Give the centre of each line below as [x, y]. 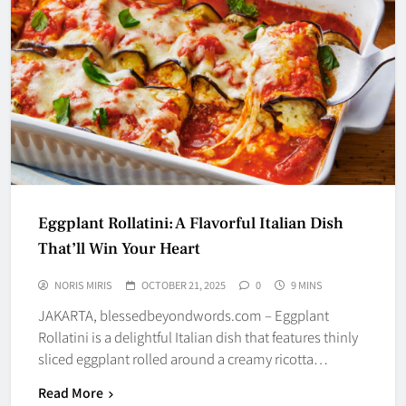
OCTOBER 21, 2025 [184, 284]
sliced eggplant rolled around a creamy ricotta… [183, 358]
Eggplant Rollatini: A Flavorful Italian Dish [191, 223]
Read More [71, 392]
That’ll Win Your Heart [119, 248]
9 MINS [307, 284]
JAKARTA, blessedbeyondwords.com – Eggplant [184, 314]
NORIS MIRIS [83, 284]
